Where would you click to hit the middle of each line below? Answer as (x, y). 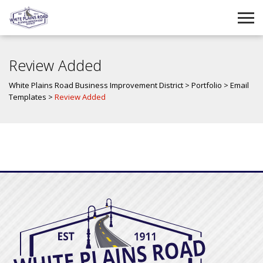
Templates (28, 97)
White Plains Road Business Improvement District (96, 85)
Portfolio (207, 85)
